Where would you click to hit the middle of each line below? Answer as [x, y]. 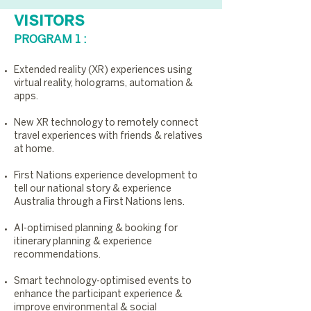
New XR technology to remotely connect [106, 123]
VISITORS [49, 22]
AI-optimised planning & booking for [96, 229]
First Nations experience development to [106, 176]
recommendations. [57, 255]
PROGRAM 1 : [50, 40]
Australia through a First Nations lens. [99, 202]
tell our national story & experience [93, 189]
